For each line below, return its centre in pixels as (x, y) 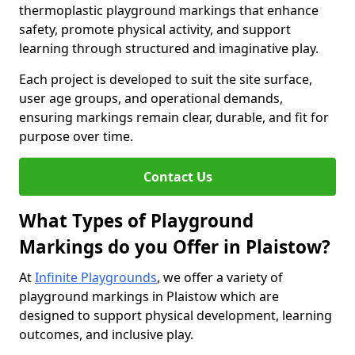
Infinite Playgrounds (96, 277)
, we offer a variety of (220, 277)
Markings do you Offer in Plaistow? (175, 247)
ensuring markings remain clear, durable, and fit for (174, 117)
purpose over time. (76, 136)
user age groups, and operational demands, (151, 98)
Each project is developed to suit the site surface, (166, 79)
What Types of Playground (136, 221)
